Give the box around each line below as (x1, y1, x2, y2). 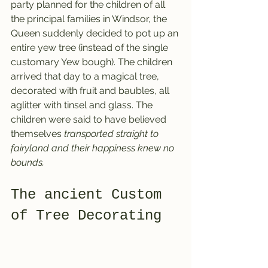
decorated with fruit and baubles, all (11, 85, 172, 97)
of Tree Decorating (11, 208, 162, 224)
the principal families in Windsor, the (11, 13, 169, 25)
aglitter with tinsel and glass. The (11, 99, 155, 111)
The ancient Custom (11, 187, 170, 203)
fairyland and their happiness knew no (11, 142, 176, 154)
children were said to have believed (11, 114, 169, 126)
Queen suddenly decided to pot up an (11, 28, 181, 39)
